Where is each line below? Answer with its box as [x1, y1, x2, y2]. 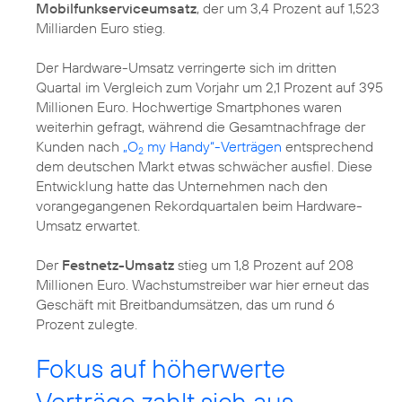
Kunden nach [36, 137, 123, 156]
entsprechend [282, 137, 373, 156]
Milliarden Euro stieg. [36, 19, 165, 38]
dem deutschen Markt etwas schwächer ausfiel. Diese [36, 157, 372, 176]
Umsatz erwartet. [36, 216, 140, 235]
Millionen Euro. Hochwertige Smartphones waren [36, 98, 342, 117]
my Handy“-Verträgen [144, 137, 282, 156]
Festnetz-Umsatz [62, 256, 174, 275]
